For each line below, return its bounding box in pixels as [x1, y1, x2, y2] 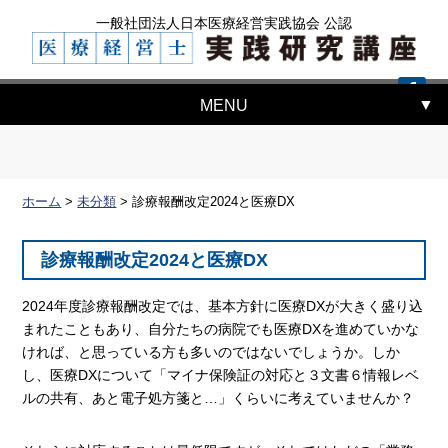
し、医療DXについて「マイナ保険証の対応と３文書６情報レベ [22, 367, 420, 384]
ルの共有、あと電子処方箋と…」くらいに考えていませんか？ [22, 390, 415, 407]
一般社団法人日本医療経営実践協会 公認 [96, 15, 352, 31]
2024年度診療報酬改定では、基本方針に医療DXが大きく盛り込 [22, 298, 424, 315]
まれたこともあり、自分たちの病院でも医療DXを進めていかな [22, 321, 420, 338]
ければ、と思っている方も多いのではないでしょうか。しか [22, 344, 401, 361]
